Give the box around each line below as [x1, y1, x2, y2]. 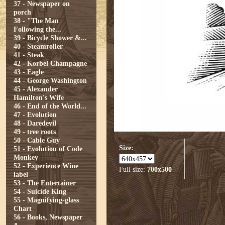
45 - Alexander [14, 85, 58, 93]
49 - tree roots [14, 128, 56, 136]
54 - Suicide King [14, 187, 66, 195]
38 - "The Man [14, 17, 59, 25]
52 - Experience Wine [14, 162, 78, 170]
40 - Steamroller [14, 42, 63, 50]
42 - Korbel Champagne [14, 59, 87, 67]
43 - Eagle [14, 68, 44, 76]
